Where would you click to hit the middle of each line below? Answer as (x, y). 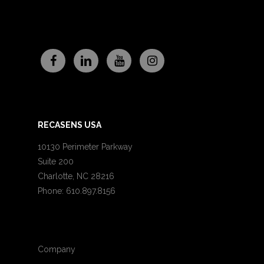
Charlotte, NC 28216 (76, 176)
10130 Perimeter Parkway (85, 147)
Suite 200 (56, 161)
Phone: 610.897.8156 (77, 191)
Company (57, 249)
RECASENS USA (70, 125)
